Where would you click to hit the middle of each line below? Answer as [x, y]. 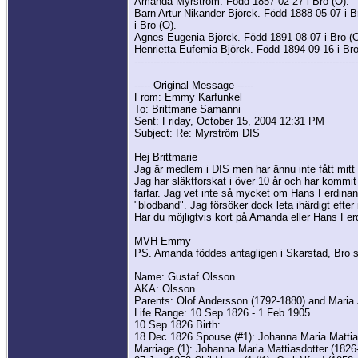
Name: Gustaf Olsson [185, 277]
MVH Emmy [163, 241]
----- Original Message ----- [194, 86]
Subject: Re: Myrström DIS [197, 133]
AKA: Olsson [165, 289]
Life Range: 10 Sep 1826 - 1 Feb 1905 [222, 313]
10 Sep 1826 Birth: [177, 325]
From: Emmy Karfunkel [188, 97]
